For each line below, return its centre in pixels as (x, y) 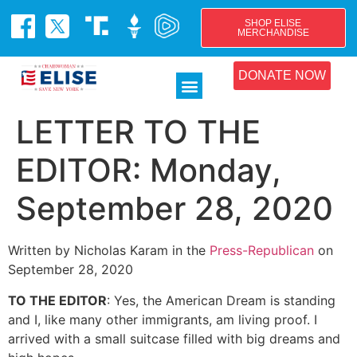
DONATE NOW (282, 76)
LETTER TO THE (138, 132)
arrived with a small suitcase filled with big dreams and (174, 338)
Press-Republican (262, 251)
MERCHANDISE (273, 33)
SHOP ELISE (273, 23)
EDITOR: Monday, (149, 171)
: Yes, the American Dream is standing (221, 300)
